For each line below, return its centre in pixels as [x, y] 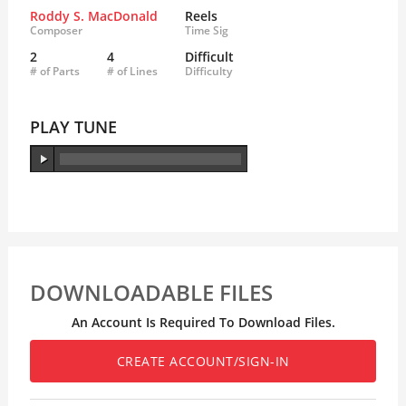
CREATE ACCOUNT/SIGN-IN [203, 361]
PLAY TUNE [73, 127]
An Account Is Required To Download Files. [203, 323]
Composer [56, 30]
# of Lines [132, 71]
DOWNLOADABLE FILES [151, 292]
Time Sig [206, 30]
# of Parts [54, 71]
